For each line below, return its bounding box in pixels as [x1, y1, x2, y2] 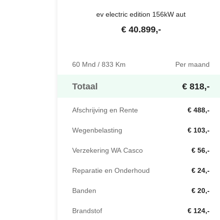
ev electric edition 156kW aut [96, 9, 186, 19]
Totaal [72, 80, 98, 93]
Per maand [175, 59, 210, 70]
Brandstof [72, 206, 102, 216]
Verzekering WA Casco [72, 145, 143, 156]
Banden [72, 186, 96, 196]
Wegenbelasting [72, 125, 122, 136]
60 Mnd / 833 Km [72, 59, 126, 70]
